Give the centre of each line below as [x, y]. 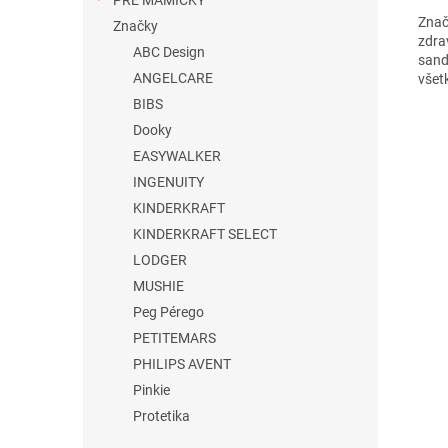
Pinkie [151, 390]
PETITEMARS [174, 338]
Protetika [161, 416]
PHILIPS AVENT [182, 364]
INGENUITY [168, 182]
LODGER [160, 260]
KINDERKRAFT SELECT [205, 234]
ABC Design [169, 52]
